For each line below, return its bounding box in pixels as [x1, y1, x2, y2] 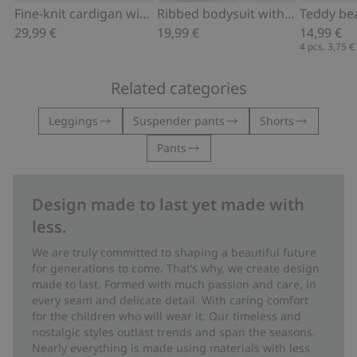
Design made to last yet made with [32, 193, 304, 215]
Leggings [49, 112, 98, 128]
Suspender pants [133, 112, 225, 128]
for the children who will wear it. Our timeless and [32, 308, 301, 324]
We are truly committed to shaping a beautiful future [32, 244, 316, 260]
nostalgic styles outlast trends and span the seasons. [32, 324, 316, 339]
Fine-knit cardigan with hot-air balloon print [139, 4, 150, 22]
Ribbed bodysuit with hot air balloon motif [284, 4, 296, 22]
